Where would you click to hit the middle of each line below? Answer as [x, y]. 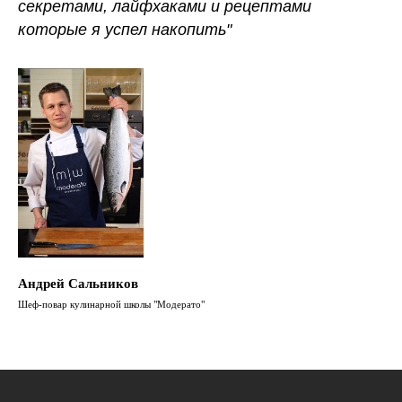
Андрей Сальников [78, 283]
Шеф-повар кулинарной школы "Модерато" [111, 304]
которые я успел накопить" [125, 30]
